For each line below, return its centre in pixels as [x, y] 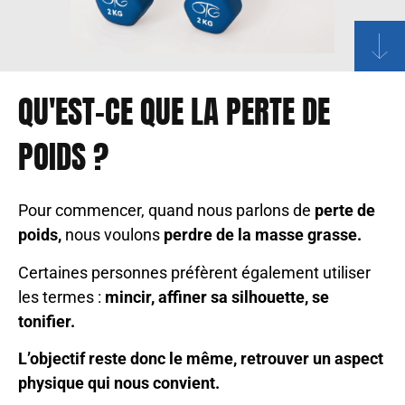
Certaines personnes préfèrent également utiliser [194, 272]
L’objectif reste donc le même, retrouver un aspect [201, 359]
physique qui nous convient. [121, 383]
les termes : [61, 297]
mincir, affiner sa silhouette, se [217, 297]
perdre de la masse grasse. [263, 235]
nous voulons [113, 235]
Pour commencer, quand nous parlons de [166, 211]
